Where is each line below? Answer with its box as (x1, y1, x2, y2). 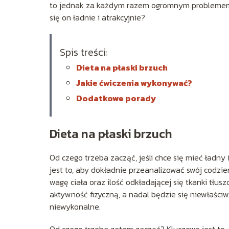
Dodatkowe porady (76, 92, 156, 105)
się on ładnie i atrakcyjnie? (50, 11, 145, 24)
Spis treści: (60, 44, 108, 60)
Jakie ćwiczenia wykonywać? (76, 77, 192, 89)
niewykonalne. (50, 200, 101, 213)
